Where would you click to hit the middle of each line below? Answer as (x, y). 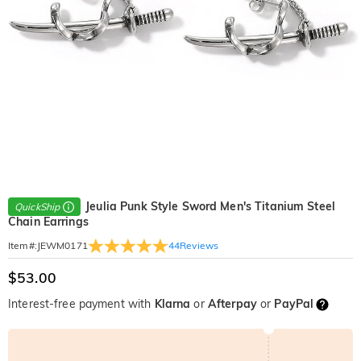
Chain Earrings (48, 222)
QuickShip (37, 207)
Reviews (199, 245)
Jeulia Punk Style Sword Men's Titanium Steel (210, 206)
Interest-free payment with (81, 304)
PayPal (294, 304)
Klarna (172, 304)
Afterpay (232, 304)
